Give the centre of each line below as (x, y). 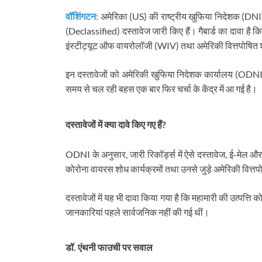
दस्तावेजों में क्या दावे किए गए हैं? (116, 124)
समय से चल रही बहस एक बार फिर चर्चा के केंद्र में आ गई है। (161, 89)
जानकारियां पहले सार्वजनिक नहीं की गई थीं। (137, 212)
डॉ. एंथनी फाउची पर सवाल (109, 247)
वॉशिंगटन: (82, 16)
